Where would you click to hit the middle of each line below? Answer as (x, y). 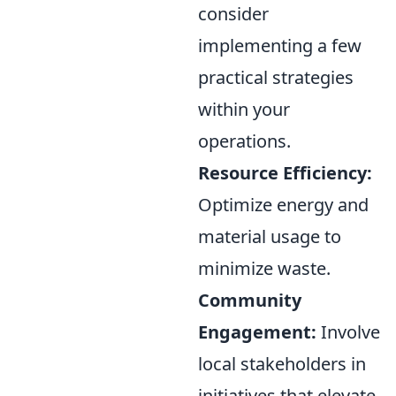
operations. (244, 141)
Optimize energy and (283, 205)
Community (250, 301)
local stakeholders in (282, 364)
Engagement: (257, 332)
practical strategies (276, 78)
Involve (348, 332)
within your (244, 110)
